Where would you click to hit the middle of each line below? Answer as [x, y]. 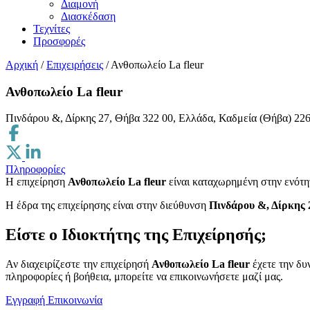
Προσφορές [59, 41]
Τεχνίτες [52, 29]
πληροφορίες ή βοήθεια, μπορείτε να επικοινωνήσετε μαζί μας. [144, 277]
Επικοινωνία [75, 300]
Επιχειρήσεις [75, 65]
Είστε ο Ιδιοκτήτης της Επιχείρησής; [136, 235]
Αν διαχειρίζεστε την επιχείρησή [79, 264]
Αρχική [22, 65]
